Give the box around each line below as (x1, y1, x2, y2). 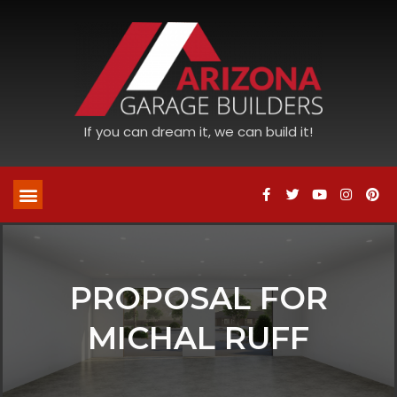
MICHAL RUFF (88, 319, 309, 358)
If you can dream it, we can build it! (84, 122, 313, 142)
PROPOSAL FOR (69, 279, 328, 318)
